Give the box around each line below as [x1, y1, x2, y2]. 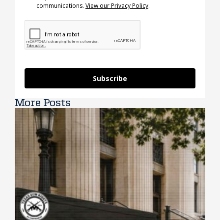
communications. [36, 1, 85, 10]
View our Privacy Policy [85, 1, 148, 10]
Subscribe [93, 74, 127, 83]
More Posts [15, 98, 71, 109]
